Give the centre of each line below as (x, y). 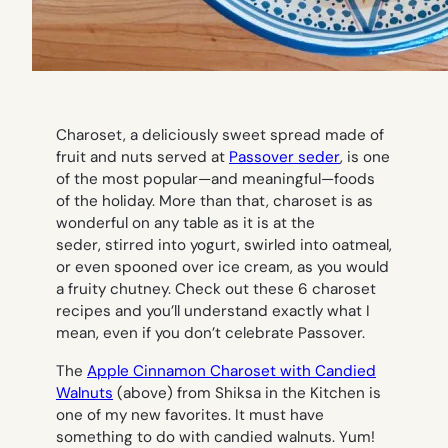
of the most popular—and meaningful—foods (215, 179)
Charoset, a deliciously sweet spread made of (220, 135)
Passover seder (284, 157)
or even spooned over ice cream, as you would (222, 267)
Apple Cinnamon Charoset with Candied (231, 370)
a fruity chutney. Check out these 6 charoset (216, 289)
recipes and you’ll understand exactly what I (213, 311)
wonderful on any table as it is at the (185, 223)
